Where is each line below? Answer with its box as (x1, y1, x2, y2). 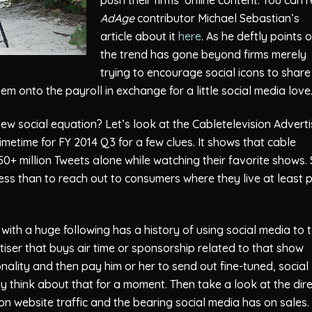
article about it (100, 29, 178, 43)
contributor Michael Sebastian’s (134, 10, 299, 25)
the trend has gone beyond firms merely (100, 47, 306, 61)
